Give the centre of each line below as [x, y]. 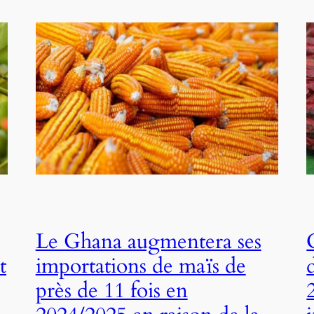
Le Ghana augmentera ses [148, 242]
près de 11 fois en [111, 291]
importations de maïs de [141, 267]
